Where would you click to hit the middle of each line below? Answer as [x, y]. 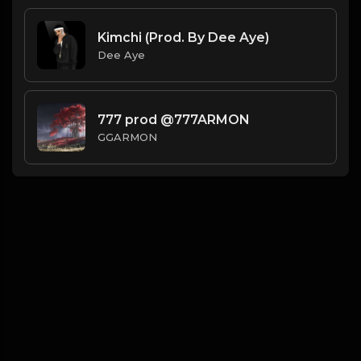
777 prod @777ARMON [174, 119]
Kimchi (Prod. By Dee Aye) [183, 37]
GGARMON [127, 137]
